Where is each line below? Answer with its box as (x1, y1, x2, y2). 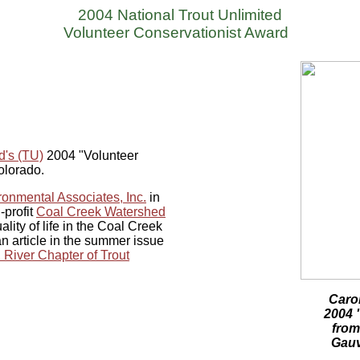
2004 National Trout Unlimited (78, 6, 282, 23)
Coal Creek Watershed (36, 204, 166, 219)
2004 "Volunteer (43, 148, 138, 162)
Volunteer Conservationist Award (63, 24, 288, 41)
